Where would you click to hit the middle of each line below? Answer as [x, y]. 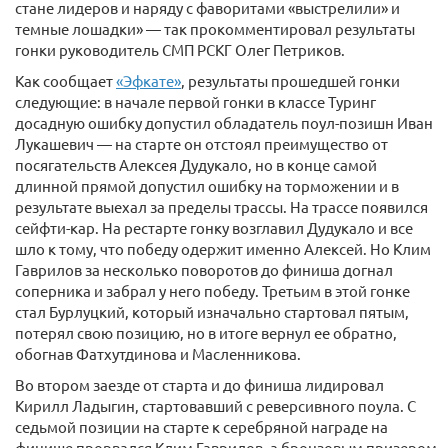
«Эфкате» [148, 81]
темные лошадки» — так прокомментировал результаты [215, 29]
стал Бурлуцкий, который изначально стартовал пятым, [212, 312]
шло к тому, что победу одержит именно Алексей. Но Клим [223, 249]
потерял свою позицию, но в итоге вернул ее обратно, [206, 333]
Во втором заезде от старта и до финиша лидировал [199, 385]
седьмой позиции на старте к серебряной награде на [201, 427]
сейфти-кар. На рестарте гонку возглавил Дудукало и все [214, 228]
